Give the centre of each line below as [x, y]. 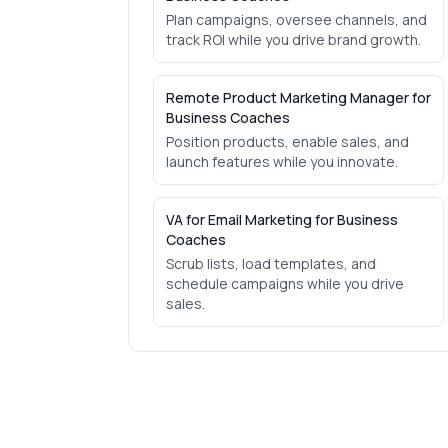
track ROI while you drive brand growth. [293, 39]
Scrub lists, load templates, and [271, 263]
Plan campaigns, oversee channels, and [296, 19]
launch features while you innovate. [282, 161]
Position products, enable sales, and [287, 141]
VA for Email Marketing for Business [282, 219]
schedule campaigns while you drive [285, 283]
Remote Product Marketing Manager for [298, 97]
